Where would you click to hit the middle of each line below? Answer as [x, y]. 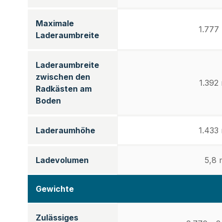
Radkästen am [64, 89]
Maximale [55, 23]
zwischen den [63, 77]
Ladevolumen [62, 160]
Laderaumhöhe [65, 130]
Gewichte [55, 189]
